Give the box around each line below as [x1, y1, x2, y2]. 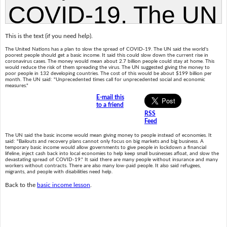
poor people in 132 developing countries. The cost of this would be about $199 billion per [5, 71, 212, 77]
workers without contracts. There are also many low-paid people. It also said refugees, [5, 163, 201, 169]
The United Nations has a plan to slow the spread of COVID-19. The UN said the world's [5, 47, 208, 52]
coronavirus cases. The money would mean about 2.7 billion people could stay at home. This [5, 59, 214, 64]
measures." [5, 83, 28, 89]
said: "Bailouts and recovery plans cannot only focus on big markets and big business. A [5, 139, 204, 144]
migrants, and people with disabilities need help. [5, 169, 112, 175]
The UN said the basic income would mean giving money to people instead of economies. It [5, 133, 212, 138]
